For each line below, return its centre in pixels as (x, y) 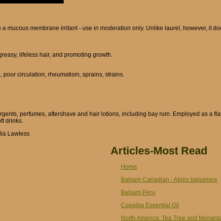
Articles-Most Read (159, 151)
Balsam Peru (138, 192)
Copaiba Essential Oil (150, 205)
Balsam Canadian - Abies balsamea (169, 180)
